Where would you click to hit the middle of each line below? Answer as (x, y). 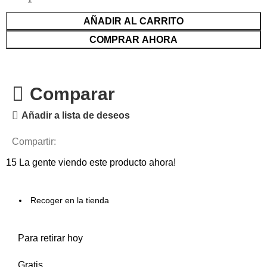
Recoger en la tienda (70, 201)
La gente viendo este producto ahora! (98, 163)
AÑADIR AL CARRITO (133, 21)
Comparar (72, 94)
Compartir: (34, 142)
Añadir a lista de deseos (76, 116)
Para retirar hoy (51, 238)
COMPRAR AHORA (133, 40)
